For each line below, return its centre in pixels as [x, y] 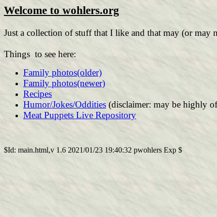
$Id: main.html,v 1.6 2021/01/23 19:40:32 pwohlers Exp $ [93, 150]
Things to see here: [40, 54]
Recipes [38, 94]
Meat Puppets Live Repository [80, 115]
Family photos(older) [62, 72]
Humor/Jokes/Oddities [65, 104]
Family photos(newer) [64, 83]
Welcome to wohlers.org [62, 10]
